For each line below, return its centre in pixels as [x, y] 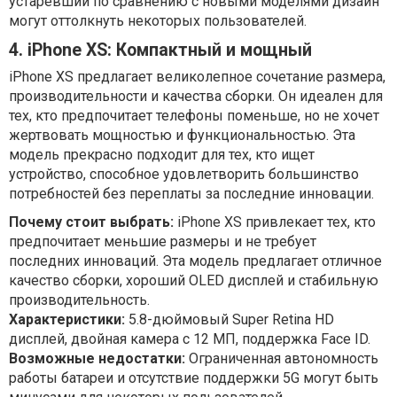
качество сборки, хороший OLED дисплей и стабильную [194, 280]
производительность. [79, 300]
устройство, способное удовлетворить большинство [184, 174]
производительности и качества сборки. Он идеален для [196, 96]
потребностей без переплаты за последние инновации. [191, 194]
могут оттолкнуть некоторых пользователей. [158, 21]
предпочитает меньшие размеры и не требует [163, 241]
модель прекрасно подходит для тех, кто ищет [162, 155]
